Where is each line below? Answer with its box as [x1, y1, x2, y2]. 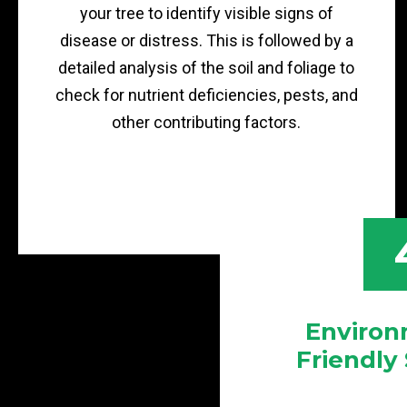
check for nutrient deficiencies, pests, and [55, 85, 358, 104]
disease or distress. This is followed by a [59, 31, 353, 50]
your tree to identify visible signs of [79, 4, 333, 23]
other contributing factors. [112, 113, 302, 132]
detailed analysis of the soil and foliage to [58, 58, 355, 77]
